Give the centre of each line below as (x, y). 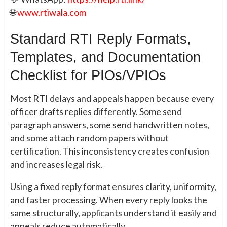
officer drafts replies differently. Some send (96, 112)
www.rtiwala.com (52, 12)
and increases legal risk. (56, 164)
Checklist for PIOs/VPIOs (88, 75)
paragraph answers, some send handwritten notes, (110, 125)
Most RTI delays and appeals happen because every (112, 99)
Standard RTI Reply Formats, (101, 39)
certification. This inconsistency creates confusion (110, 151)
